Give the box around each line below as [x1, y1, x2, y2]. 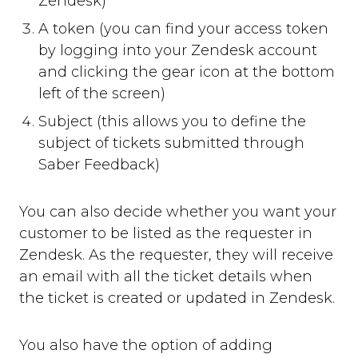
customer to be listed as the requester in [19, 225, 312, 243]
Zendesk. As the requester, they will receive [19, 246, 333, 265]
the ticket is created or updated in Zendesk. [19, 289, 335, 308]
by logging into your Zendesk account [38, 42, 317, 60]
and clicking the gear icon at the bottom [38, 63, 335, 82]
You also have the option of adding [19, 336, 272, 355]
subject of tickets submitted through [38, 134, 304, 153]
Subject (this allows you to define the [38, 113, 306, 131]
